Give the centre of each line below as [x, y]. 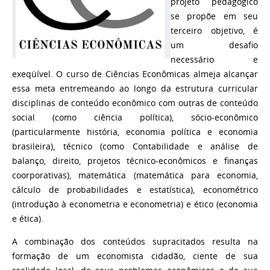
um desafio [214, 46]
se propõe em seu [214, 17]
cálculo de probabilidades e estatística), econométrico [135, 190]
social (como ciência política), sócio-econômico [135, 118]
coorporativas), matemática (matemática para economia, [135, 176]
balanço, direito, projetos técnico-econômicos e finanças [135, 161]
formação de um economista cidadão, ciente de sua [135, 256]
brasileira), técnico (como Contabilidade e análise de [135, 147]
